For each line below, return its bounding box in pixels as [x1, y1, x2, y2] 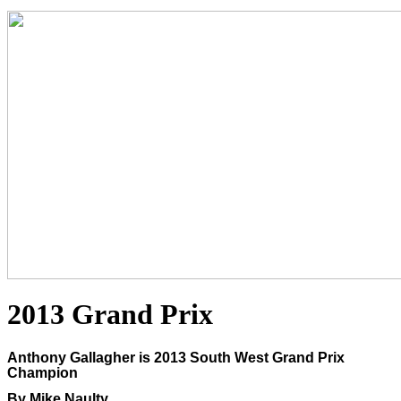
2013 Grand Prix [7, 298, 213, 331]
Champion [7, 364, 78, 380]
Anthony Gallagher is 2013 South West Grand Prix [7, 349, 345, 365]
